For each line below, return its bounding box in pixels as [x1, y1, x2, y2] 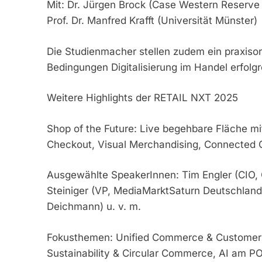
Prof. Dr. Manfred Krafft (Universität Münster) [46, 15, 257, 27]
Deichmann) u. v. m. [46, 201, 141, 213]
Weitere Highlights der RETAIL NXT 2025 [46, 92, 238, 104]
